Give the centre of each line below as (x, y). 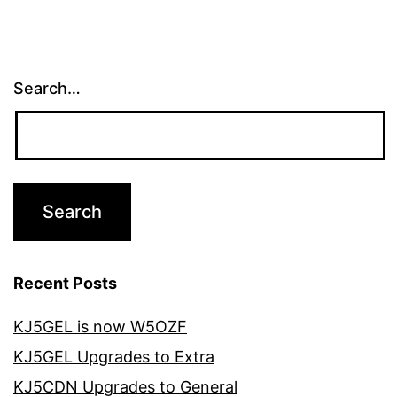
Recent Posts (65, 283)
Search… (47, 88)
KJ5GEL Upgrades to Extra (114, 356)
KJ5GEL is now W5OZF (100, 326)
